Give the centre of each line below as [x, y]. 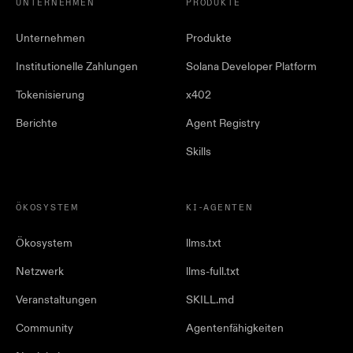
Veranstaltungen [56, 300]
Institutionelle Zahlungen [77, 67]
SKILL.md [210, 300]
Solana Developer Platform [251, 67]
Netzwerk [40, 272]
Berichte [37, 124]
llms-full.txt [213, 272]
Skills [199, 152]
